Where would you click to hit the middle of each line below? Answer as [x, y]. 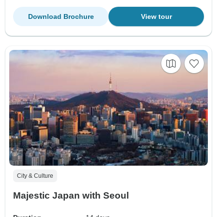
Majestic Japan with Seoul [71, 196]
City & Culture [35, 176]
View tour [156, 16]
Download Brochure [61, 16]
